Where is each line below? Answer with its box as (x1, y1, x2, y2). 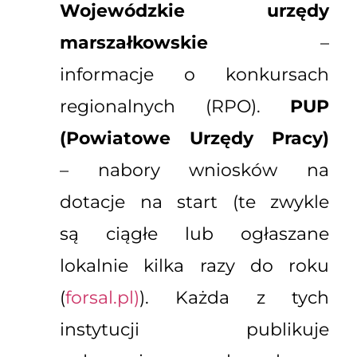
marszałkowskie (60, 32, 208, 54)
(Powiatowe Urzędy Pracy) (60, 127, 329, 150)
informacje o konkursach (60, 64, 329, 86)
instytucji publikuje (60, 319, 329, 341)
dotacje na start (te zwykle (60, 191, 329, 214)
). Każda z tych (139, 287, 329, 309)
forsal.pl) (65, 287, 139, 309)
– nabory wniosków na (60, 159, 329, 182)
